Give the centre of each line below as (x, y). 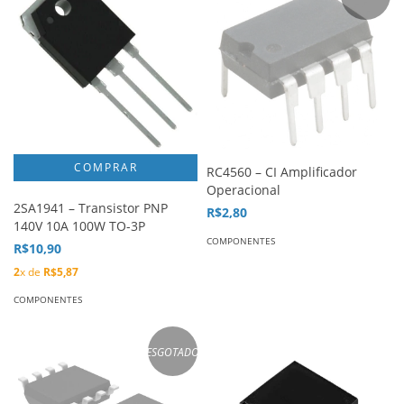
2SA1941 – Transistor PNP (91, 208)
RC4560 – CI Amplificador (282, 172)
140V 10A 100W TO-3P (79, 226)
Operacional (243, 190)
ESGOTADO (173, 351)
